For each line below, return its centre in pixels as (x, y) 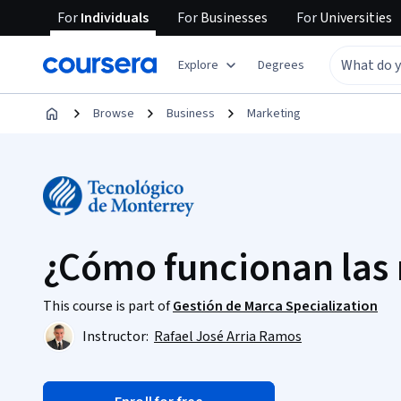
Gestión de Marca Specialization (275, 306)
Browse (114, 114)
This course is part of (108, 306)
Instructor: (117, 337)
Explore (198, 65)
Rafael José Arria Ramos (228, 337)
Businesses (233, 18)
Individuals (113, 18)
